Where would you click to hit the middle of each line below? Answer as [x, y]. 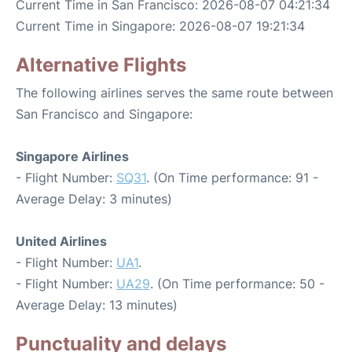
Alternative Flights [101, 65]
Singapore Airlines [72, 157]
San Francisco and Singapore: [104, 114]
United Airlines [61, 242]
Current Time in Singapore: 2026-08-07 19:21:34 [160, 26]
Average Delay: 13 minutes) [97, 305]
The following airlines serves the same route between [174, 93]
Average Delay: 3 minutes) [94, 199]
